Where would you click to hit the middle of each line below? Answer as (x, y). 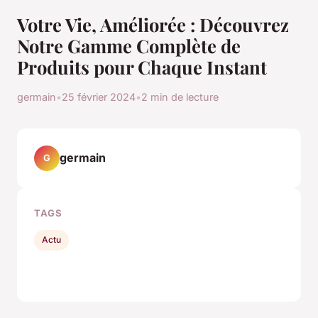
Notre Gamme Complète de (129, 45)
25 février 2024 (99, 97)
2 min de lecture (180, 97)
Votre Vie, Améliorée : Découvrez (153, 24)
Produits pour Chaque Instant (142, 66)
